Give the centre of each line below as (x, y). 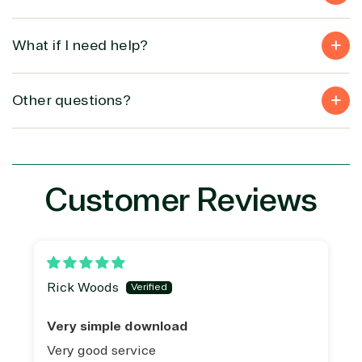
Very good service (101, 351)
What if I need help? (80, 45)
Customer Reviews (181, 200)
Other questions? (72, 100)
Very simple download (118, 326)
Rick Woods (83, 287)
